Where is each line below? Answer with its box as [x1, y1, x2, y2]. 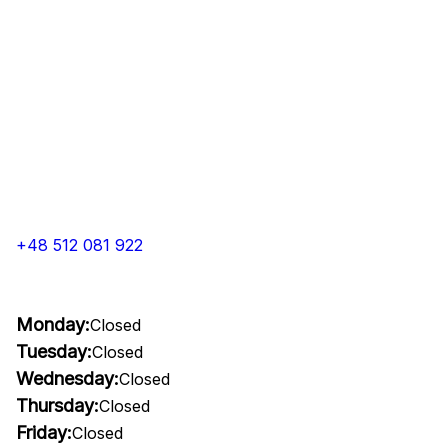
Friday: [16, 422, 72, 443]
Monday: [16, 314, 90, 335]
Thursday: [16, 395, 99, 416]
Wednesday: [16, 368, 119, 389]
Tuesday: [16, 341, 92, 362]
